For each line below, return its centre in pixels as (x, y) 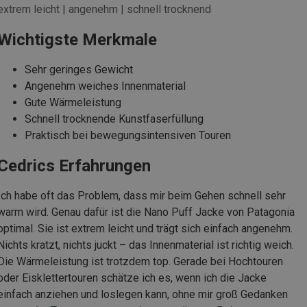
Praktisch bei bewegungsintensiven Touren (128, 135)
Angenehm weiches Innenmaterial (105, 86)
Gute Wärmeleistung (73, 102)
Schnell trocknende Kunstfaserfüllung (114, 119)
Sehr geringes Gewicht (79, 69)
